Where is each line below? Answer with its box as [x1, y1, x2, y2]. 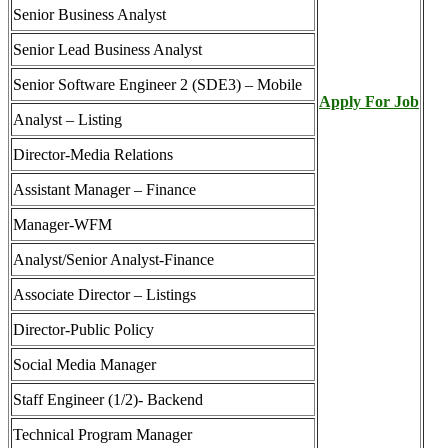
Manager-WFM [13, 216, 112, 234]
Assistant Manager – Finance [13, 181, 196, 199]
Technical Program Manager [13, 426, 192, 444]
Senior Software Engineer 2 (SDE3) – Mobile [13, 76, 302, 94]
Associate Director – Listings [13, 286, 196, 304]
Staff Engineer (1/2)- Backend [13, 391, 203, 409]
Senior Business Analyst [13, 6, 166, 24]
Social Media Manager [13, 356, 156, 374]
